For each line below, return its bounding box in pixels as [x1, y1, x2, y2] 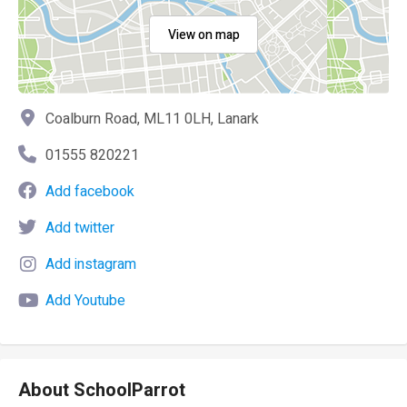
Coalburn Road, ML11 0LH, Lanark [45, 108, 259, 130]
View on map [167, 25, 240, 45]
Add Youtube [45, 290, 125, 312]
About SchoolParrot [18, 377, 185, 403]
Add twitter [45, 217, 114, 239]
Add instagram [45, 253, 136, 275]
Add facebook [45, 181, 134, 203]
